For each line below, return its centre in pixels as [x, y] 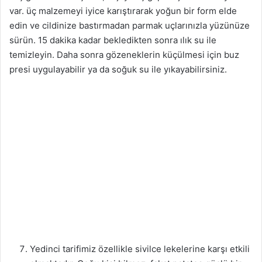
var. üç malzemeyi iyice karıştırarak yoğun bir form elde [123, 11]
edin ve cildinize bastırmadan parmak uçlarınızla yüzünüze [130, 25]
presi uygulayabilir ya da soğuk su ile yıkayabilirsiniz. [118, 69]
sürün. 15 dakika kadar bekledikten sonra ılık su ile [113, 40]
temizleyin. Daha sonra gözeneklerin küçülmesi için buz [124, 54]
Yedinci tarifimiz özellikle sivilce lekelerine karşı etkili [140, 249]
